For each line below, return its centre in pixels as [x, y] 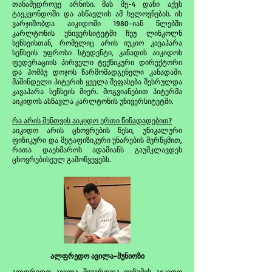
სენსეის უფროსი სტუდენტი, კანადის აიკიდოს [97, 53]
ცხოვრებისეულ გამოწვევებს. [61, 159]
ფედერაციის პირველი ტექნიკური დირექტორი [97, 62]
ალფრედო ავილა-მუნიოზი [97, 256]
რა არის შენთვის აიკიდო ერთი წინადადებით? [92, 121]
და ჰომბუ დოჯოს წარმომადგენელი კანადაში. [97, 72]
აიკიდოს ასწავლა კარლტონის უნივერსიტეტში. [93, 101]
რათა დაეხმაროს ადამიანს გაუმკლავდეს [97, 150]
